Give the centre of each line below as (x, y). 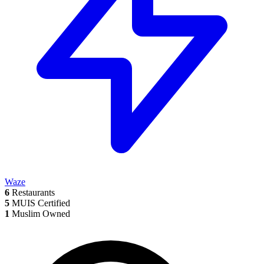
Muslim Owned (40, 214)
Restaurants (32, 192)
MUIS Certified (40, 203)
